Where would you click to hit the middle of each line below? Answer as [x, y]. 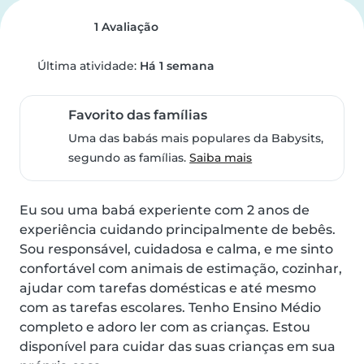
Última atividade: [87, 66]
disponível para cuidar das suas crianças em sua [178, 347]
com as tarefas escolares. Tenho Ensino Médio [170, 308]
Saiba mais [221, 158]
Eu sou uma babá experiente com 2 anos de [165, 210]
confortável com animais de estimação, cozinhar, [181, 269]
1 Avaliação [124, 27]
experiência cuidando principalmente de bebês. [178, 230]
